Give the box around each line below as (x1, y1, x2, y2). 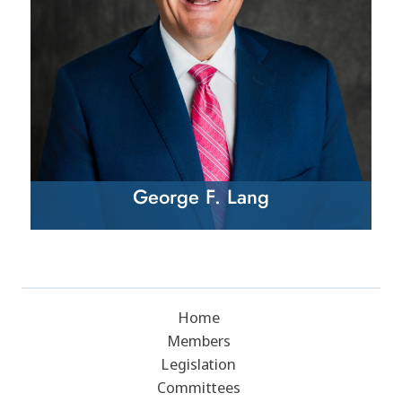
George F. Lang (132, 181, 270, 211)
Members (166, 329, 232, 351)
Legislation (161, 353, 237, 374)
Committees (157, 376, 240, 398)
